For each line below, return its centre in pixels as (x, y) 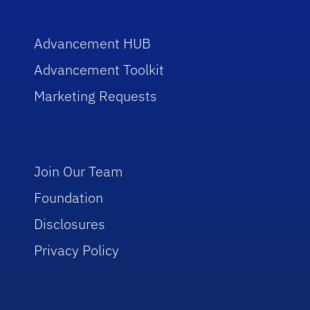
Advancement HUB (93, 43)
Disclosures (70, 224)
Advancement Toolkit (99, 69)
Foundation (69, 197)
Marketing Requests (96, 95)
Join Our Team (79, 171)
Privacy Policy (77, 250)
